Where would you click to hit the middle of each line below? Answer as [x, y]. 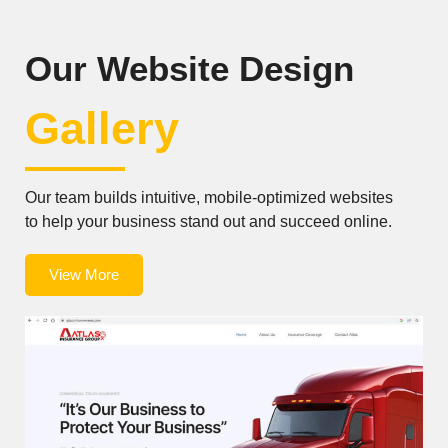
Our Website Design [189, 69]
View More [84, 275]
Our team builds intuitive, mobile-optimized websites [209, 198]
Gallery [102, 129]
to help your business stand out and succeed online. [208, 222]
